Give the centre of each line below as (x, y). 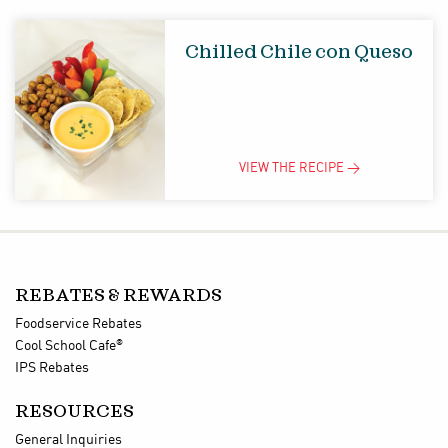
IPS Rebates (52, 368)
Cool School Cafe (65, 346)
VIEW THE (268, 168)
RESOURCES (74, 411)
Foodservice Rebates (78, 324)
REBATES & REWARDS (118, 295)
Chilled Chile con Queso (299, 52)
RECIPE (321, 168)
